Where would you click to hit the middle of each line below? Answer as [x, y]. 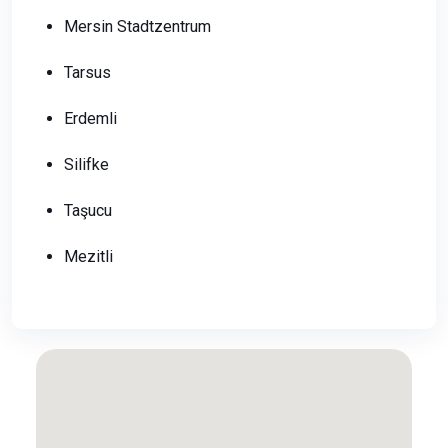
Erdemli [90, 119]
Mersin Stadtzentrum [137, 27]
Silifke [86, 165]
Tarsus [87, 73]
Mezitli [88, 257]
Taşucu [88, 211]
